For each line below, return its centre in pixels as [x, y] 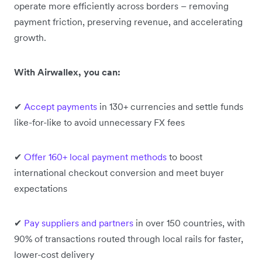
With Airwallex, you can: [67, 72]
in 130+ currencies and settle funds [170, 107]
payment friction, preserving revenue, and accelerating [128, 22]
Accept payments [61, 107]
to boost [185, 157]
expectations [41, 189]
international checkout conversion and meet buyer [119, 173]
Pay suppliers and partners [79, 223]
